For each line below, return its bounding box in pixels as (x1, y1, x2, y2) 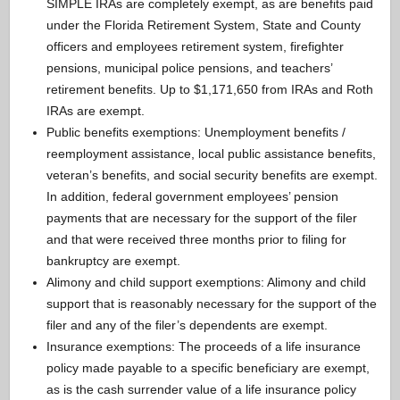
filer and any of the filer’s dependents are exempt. (46, 318, 328, 333)
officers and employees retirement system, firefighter (46, 39, 344, 54)
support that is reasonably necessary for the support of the (46, 296, 377, 312)
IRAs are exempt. (46, 104, 145, 119)
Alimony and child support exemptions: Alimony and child (46, 275, 366, 290)
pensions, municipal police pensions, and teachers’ (46, 61, 332, 76)
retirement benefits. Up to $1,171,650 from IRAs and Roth (46, 82, 373, 97)
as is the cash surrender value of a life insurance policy (46, 382, 356, 397)
